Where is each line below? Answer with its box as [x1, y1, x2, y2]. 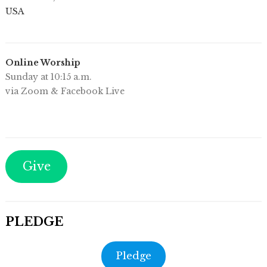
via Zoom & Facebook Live [5, 86, 125, 97]
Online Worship [5, 57, 80, 68]
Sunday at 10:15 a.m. [5, 72, 92, 82]
